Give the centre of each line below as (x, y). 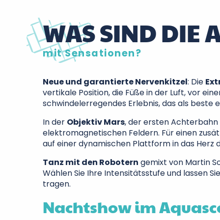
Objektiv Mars (96, 122)
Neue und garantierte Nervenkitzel (115, 82)
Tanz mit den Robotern (91, 162)
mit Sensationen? (92, 53)
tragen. (57, 184)
